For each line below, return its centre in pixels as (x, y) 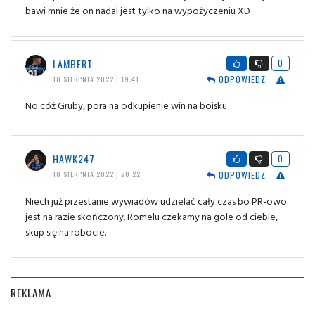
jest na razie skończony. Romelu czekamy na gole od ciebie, (152, 217)
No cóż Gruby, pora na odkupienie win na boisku (126, 105)
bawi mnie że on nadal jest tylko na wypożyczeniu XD (138, 10)
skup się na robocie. (66, 232)
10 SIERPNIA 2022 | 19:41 (96, 79)
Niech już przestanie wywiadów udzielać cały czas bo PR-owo (156, 201)
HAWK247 (73, 159)
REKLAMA (31, 293)
